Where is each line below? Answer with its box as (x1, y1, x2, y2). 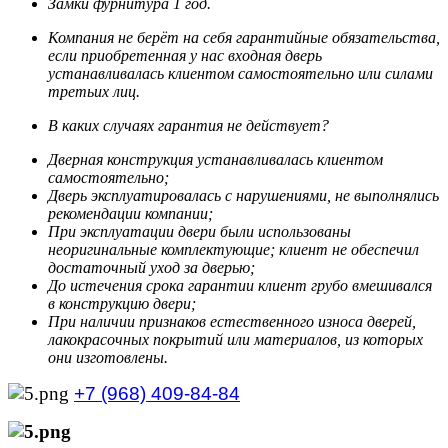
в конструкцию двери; (48, 294, 196, 312)
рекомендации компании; (48, 204, 213, 222)
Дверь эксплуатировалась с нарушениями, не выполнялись (48, 186, 439, 204)
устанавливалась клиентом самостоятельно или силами (48, 64, 433, 82)
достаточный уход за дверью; (48, 258, 255, 276)
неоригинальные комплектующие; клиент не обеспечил (48, 240, 419, 258)
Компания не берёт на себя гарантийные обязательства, (48, 28, 440, 46)
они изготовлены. (48, 348, 168, 366)
